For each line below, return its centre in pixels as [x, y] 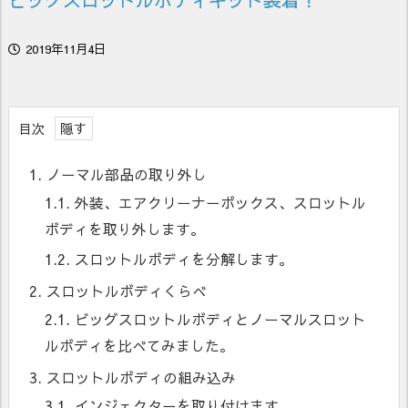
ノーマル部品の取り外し [124, 175]
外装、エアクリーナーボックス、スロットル [218, 203]
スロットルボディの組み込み [139, 378]
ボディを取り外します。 [125, 229]
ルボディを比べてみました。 [139, 346]
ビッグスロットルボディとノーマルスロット [218, 320]
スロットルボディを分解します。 [182, 260]
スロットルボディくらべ [124, 291]
